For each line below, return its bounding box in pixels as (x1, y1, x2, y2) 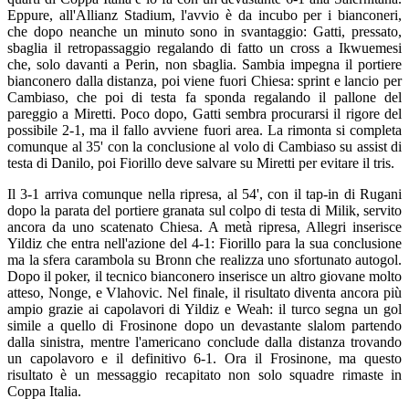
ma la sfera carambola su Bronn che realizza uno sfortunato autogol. (7, 252, 402, 267)
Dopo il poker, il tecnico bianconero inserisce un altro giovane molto (7, 268, 402, 284)
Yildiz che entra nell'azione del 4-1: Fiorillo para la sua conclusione (7, 236, 402, 251)
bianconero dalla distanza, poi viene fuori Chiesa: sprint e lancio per (7, 73, 402, 89)
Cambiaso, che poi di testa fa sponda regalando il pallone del (7, 89, 402, 105)
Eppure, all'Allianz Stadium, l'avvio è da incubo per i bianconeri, (7, 7, 402, 23)
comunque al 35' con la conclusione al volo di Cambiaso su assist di (7, 139, 402, 154)
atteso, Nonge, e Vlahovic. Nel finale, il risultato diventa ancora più (7, 285, 402, 300)
